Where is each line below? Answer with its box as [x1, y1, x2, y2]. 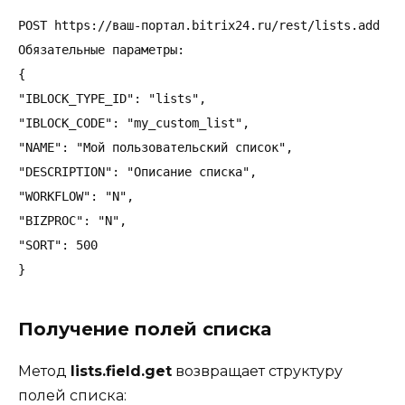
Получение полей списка [18, 317, 271, 340]
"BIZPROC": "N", [18, 212, 127, 228]
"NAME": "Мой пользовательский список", [18, 139, 293, 155]
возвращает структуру [172, 362, 343, 380]
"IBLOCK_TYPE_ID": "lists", [18, 90, 206, 106]
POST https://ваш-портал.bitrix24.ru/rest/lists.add [18, 17, 380, 33]
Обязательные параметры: [18, 42, 184, 57]
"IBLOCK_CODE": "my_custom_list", [18, 115, 250, 130]
